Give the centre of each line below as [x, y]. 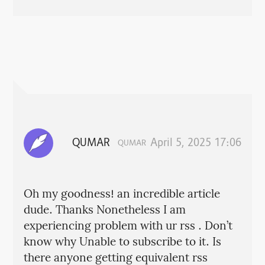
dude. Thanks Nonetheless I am [104, 210]
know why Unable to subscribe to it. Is [122, 242]
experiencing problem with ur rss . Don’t [128, 226]
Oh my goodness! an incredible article [122, 194]
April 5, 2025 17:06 [196, 143]
